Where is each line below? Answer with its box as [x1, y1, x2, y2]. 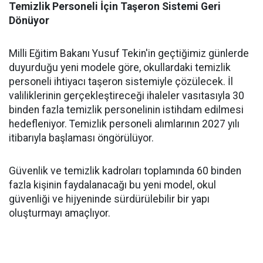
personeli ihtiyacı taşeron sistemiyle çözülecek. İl [9, 76, 233, 87]
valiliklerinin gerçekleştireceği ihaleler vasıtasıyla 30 [9, 90, 244, 102]
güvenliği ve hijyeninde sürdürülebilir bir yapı [9, 193, 210, 205]
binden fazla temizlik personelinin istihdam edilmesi [9, 104, 244, 116]
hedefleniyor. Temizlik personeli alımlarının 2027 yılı [9, 118, 240, 130]
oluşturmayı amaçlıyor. [9, 207, 110, 219]
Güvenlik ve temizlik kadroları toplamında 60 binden [9, 165, 241, 177]
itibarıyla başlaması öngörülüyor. [9, 132, 154, 144]
